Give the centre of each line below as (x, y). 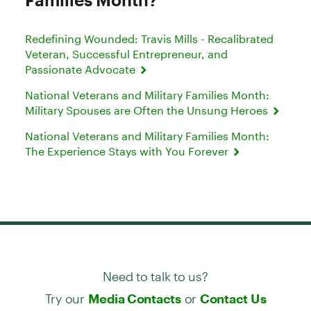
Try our (66, 292)
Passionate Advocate (82, 69)
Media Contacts (134, 298)
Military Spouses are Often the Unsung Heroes (148, 110)
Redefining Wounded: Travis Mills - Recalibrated (149, 38)
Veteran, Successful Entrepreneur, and (126, 53)
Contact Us (233, 298)
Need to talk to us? (155, 270)
